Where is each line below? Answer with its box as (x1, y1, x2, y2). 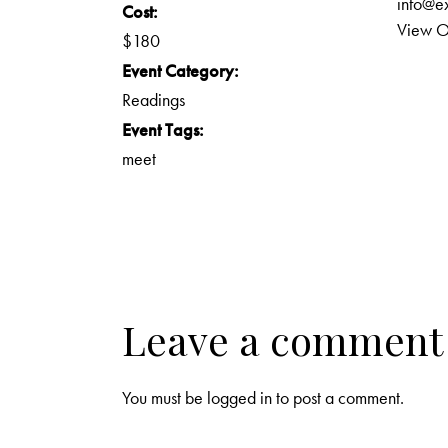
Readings (122, 88, 185, 112)
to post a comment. (272, 386, 404, 410)
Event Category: (122, 59, 239, 83)
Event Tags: (122, 118, 204, 142)
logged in (207, 386, 272, 410)
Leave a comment (122, 313, 443, 367)
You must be (122, 386, 207, 410)
